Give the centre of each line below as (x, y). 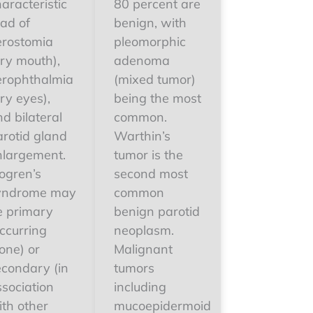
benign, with (150, 23)
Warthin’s (142, 136)
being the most (158, 98)
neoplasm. (144, 230)
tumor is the (148, 155)
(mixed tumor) (155, 79)
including (140, 287)
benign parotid (157, 211)
